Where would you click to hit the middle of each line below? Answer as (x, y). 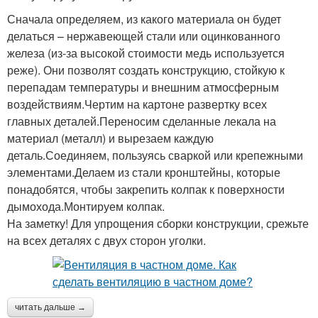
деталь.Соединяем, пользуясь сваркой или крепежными (155, 155)
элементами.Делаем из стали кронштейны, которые (144, 172)
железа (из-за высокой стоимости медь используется (146, 53)
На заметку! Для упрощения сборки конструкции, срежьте (158, 224)
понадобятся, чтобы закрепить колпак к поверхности (146, 190)
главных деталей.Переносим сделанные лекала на (142, 121)
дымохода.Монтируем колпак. (86, 207)
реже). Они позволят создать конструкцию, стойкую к (146, 70)
